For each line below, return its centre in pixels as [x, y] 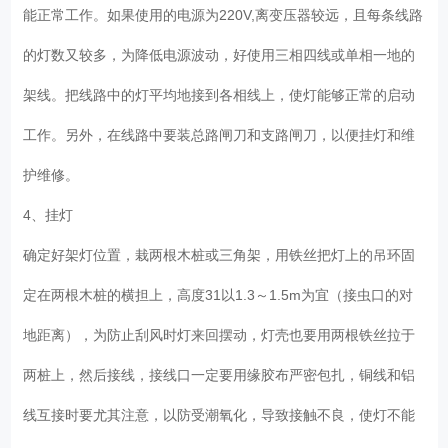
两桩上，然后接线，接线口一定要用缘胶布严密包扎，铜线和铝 [219, 374]
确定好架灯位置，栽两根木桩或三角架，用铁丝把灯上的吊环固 [219, 254]
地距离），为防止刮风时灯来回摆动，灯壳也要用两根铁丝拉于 [219, 334]
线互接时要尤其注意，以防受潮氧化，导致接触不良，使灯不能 [219, 414]
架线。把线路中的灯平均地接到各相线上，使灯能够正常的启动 [219, 94]
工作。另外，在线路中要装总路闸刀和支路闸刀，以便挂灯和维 [219, 134]
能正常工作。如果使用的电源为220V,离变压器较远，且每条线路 [223, 14]
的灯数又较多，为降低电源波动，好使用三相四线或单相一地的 [219, 54]
